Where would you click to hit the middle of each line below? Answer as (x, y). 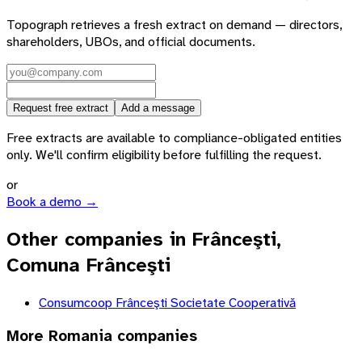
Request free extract (61, 108)
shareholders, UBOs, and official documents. (131, 42)
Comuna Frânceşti (88, 265)
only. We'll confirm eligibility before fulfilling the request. (164, 155)
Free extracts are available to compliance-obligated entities (174, 138)
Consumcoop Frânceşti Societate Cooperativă (167, 303)
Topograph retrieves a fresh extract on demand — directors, (174, 25)
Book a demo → (52, 202)
